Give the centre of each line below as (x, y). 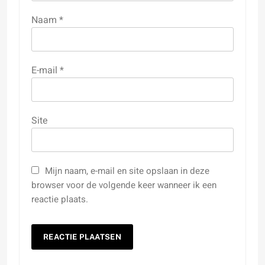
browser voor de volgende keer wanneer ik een (124, 185)
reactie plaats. (60, 199)
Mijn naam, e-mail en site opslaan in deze (127, 171)
